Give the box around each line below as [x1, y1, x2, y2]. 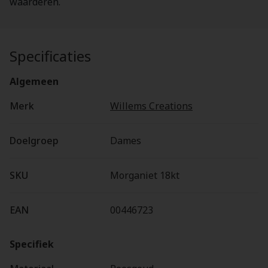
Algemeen [10, 75, 59, 88]
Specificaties [10, 46, 91, 66]
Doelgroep [10, 134, 59, 147]
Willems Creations [110, 99, 193, 112]
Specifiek [10, 237, 54, 251]
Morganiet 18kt [110, 169, 179, 182]
